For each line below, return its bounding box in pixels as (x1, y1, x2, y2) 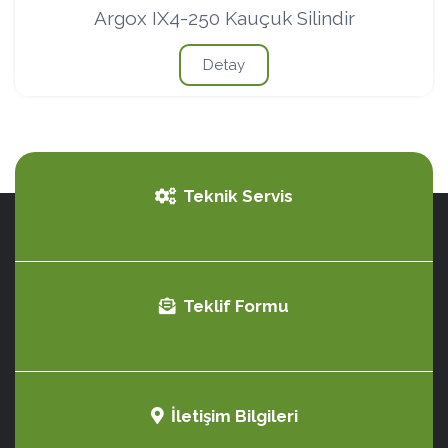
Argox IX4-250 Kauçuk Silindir (93, 7, 355, 29)
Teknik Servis (183, 186, 293, 206)
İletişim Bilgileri (170, 406, 298, 426)
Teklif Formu (183, 296, 289, 316)
